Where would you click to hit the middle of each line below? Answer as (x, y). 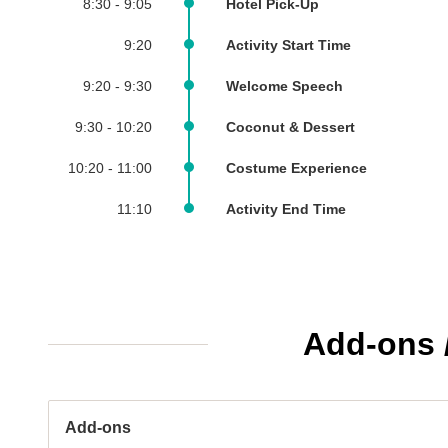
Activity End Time (286, 209)
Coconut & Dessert (290, 127)
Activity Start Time (288, 45)
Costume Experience (296, 168)
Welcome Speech (284, 86)
